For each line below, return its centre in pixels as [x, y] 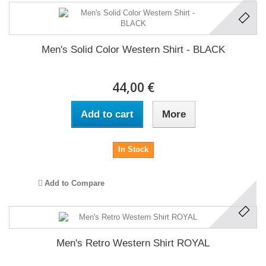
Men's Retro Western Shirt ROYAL [133, 243]
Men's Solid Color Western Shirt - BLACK [133, 50]
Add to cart [107, 115]
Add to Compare [74, 183]
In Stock [133, 150]
